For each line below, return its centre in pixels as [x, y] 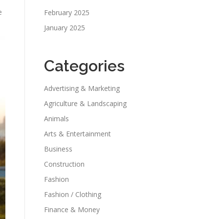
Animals [56, 119]
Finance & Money [72, 209]
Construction [64, 164]
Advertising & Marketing [82, 88]
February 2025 [67, 12]
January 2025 [65, 28]
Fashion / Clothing [73, 194]
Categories [84, 66]
